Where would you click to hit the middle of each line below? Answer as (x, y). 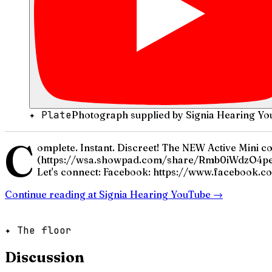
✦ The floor (38, 230)
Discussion (45, 257)
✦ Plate (50, 115)
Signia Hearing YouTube (155, 194)
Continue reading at (52, 194)
